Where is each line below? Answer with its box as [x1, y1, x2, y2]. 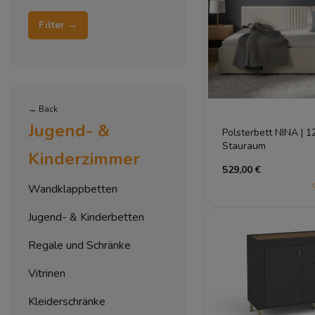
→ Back [28, 103, 58, 115]
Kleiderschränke [28, 294, 105, 310]
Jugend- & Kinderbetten [28, 210, 144, 226]
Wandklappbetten [28, 181, 117, 198]
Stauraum [222, 139, 266, 153]
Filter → [67, 18, 77, 32]
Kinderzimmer [28, 148, 140, 171]
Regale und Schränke [28, 238, 131, 254]
